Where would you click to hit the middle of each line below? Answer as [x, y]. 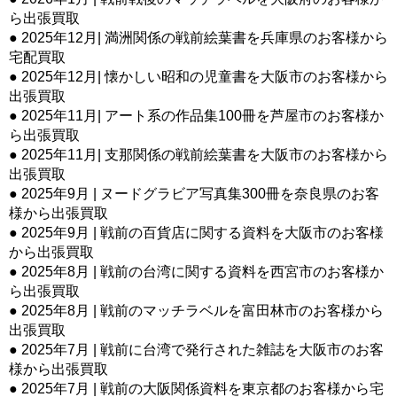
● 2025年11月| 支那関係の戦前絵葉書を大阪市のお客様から [198, 154]
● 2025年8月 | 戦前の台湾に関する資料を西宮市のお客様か [196, 271]
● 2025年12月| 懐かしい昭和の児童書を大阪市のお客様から [198, 76]
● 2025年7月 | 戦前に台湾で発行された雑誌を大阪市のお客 [196, 349]
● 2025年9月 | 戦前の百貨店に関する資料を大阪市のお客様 [196, 232]
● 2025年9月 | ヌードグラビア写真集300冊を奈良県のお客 [194, 193]
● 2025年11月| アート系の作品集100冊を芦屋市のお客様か [196, 115]
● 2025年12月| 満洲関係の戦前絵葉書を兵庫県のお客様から [198, 37]
